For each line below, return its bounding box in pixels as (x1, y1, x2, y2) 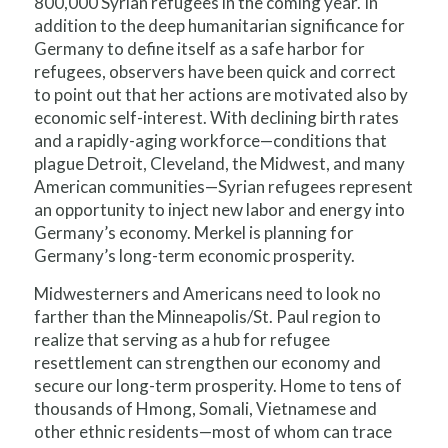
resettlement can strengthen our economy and (33, 351, 381, 373)
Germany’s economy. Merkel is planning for (33, 222, 354, 244)
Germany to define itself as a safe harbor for (33, 38, 365, 60)
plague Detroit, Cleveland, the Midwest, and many (33, 153, 405, 175)
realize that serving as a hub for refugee (33, 328, 330, 350)
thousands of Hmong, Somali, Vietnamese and (33, 397, 377, 419)
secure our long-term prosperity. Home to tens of (33, 374, 402, 396)
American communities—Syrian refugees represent (33, 176, 413, 198)
